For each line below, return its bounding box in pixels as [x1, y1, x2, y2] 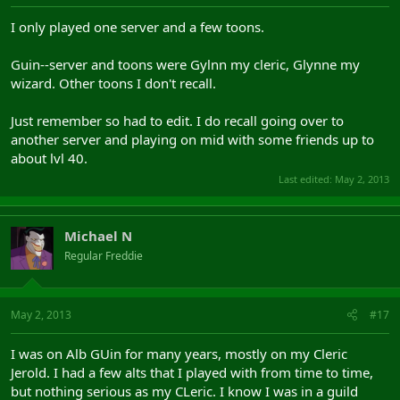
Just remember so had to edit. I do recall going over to [11, 111, 344, 129]
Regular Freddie [64, 248, 143, 263]
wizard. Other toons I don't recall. [11, 73, 216, 92]
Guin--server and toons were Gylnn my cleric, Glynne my [11, 54, 360, 73]
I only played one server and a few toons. [11, 17, 264, 36]
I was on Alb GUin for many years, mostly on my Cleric [11, 344, 347, 362]
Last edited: [279, 172, 335, 186]
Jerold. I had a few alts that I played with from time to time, [11, 362, 373, 381]
